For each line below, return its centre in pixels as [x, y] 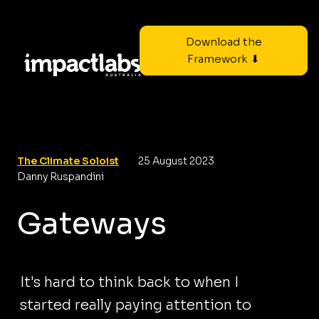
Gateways [92, 223]
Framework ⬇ [224, 59]
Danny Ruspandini [61, 177]
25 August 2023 [176, 161]
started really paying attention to [136, 305]
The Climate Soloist [68, 161]
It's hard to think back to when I [129, 282]
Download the [224, 42]
